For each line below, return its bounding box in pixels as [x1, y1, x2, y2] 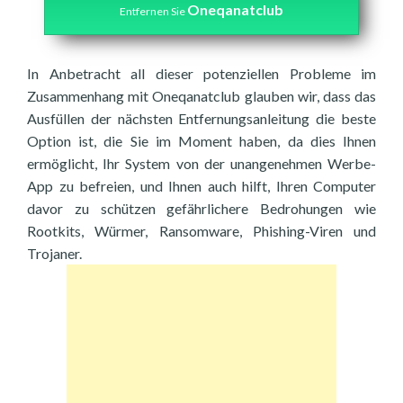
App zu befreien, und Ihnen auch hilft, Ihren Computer [27, 177, 376, 194]
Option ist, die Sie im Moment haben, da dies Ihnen [27, 132, 376, 149]
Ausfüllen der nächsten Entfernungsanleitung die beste [27, 110, 376, 127]
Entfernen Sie [120, 4, 187, 18]
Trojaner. [27, 245, 82, 262]
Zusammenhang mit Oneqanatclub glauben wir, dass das [27, 87, 376, 104]
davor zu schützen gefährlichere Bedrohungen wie [27, 200, 376, 217]
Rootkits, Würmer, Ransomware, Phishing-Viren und [27, 222, 376, 239]
